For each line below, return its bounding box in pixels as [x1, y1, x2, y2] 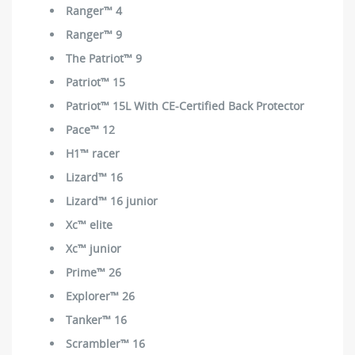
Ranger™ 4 [66, 2, 122, 18]
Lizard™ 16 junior [66, 193, 158, 208]
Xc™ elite [66, 216, 113, 232]
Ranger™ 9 [66, 26, 122, 42]
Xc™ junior [66, 240, 121, 256]
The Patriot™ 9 [66, 50, 142, 66]
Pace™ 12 [66, 121, 115, 137]
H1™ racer [66, 145, 120, 161]
